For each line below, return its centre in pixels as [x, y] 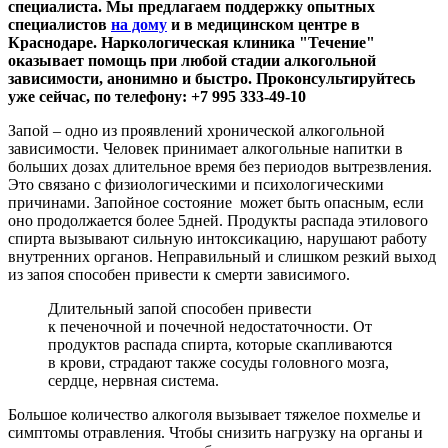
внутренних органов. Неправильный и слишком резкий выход [222, 257]
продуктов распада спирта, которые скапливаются [220, 345]
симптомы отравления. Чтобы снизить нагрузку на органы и [215, 433]
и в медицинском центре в [263, 25]
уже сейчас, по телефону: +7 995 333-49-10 [157, 97]
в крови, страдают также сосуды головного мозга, [218, 363]
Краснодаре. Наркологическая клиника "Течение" [191, 43]
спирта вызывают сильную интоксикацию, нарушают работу [217, 239]
